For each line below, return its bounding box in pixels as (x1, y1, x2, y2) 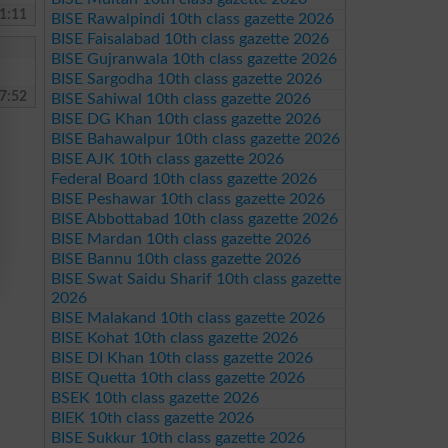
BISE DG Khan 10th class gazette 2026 (50, 111, 321, 127)
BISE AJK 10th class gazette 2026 (50, 151, 284, 167)
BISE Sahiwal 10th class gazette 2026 (50, 91, 311, 107)
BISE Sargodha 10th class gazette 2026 (50, 71, 322, 87)
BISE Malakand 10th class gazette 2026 (50, 310, 325, 326)
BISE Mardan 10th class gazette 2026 (50, 231, 311, 247)
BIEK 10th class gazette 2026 (50, 410, 254, 426)
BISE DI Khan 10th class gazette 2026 (50, 350, 313, 366)
